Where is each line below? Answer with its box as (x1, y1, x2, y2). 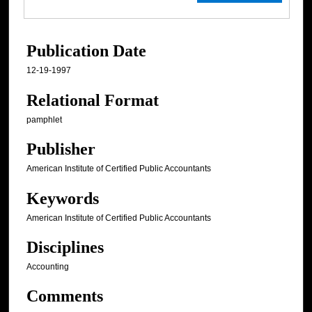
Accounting (26, 262, 69, 272)
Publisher (26, 140, 95, 159)
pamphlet (26, 114, 62, 125)
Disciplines (26, 238, 104, 257)
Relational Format (26, 91, 159, 109)
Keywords (26, 189, 99, 208)
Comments (26, 287, 103, 306)
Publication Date (26, 42, 146, 61)
